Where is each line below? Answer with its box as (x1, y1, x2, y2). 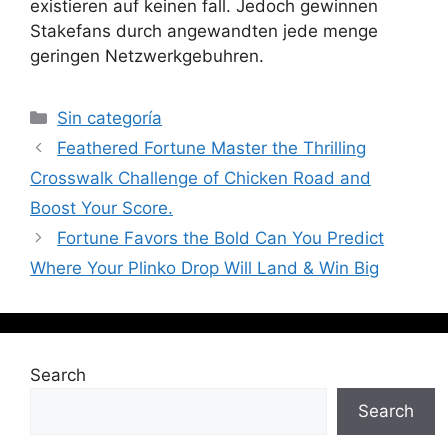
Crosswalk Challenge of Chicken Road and (30, 168, 371, 189)
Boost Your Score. (30, 198, 173, 219)
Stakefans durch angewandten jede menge (30, 21, 378, 42)
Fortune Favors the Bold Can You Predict (57, 228, 385, 249)
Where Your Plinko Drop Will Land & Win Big (30, 258, 379, 279)
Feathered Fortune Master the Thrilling (57, 138, 367, 159)
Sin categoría (57, 108, 163, 129)
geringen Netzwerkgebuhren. (30, 46, 264, 67)
